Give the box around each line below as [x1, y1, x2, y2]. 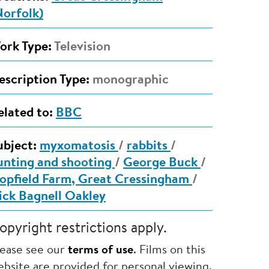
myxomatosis [39, 140, 118, 154]
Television [51, 41, 110, 55]
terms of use [67, 244, 133, 256]
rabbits [126, 140, 171, 154]
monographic [89, 74, 169, 88]
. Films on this [133, 244, 205, 256]
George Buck [122, 157, 201, 171]
